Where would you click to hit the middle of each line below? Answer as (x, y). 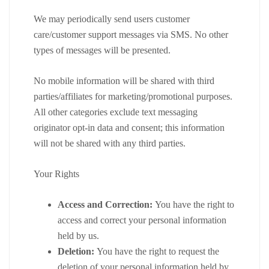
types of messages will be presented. (102, 50)
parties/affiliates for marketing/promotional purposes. (133, 96)
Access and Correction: (105, 204)
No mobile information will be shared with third (124, 80)
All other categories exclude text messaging (116, 112)
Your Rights (56, 174)
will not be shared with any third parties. (110, 143)
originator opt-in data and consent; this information (129, 127)
